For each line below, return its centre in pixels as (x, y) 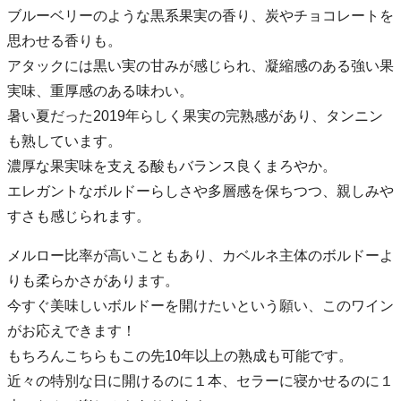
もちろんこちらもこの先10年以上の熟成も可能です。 (180, 355)
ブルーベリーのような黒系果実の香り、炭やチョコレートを (200, 15)
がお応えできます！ (72, 330)
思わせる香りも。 (64, 40)
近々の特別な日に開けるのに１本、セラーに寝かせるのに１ (200, 380)
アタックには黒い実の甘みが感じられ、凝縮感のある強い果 (200, 65)
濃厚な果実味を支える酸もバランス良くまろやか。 (172, 166)
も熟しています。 (64, 141)
